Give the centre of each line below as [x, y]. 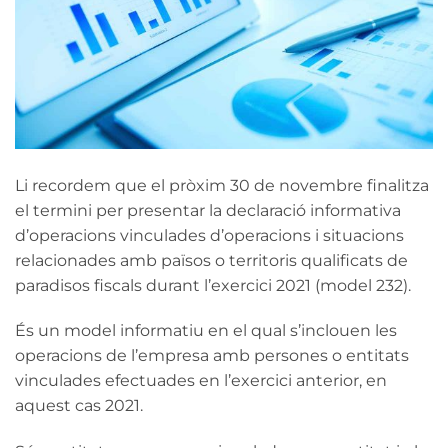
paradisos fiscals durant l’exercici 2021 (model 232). [213, 285]
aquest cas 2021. [79, 406]
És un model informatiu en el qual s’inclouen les [206, 331]
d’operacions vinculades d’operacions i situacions [209, 235]
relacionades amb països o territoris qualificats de [211, 260]
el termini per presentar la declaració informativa [208, 210]
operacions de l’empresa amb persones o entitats [212, 356]
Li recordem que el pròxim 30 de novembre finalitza [222, 185]
